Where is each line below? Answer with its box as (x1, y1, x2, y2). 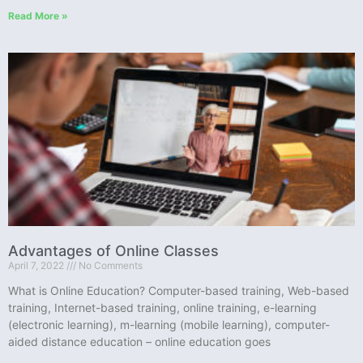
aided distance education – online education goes (8, 334, 271, 348)
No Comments (76, 258, 143, 271)
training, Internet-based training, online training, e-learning (8, 300, 317, 314)
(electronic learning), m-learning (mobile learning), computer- (8, 317, 330, 331)
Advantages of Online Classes (8, 241, 219, 259)
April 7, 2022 (8, 258, 66, 271)
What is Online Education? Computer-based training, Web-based (8, 283, 349, 297)
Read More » (8, 9, 68, 22)
